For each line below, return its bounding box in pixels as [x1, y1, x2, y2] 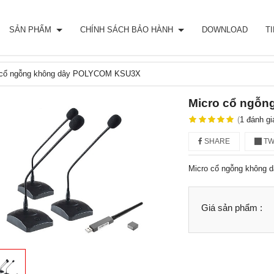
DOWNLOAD [202, 25, 248, 34]
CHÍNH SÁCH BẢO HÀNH [80, 25, 176, 34]
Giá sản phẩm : [201, 202, 262, 213]
